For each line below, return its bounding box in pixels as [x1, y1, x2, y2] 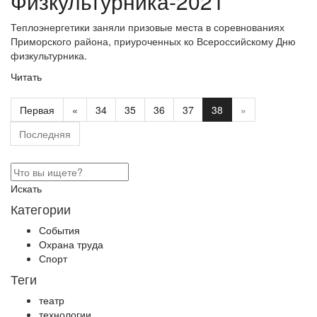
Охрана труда [39, 237, 103, 251]
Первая [20, 103, 54, 117]
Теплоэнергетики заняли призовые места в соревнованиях [11, 20, 284, 34]
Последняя [19, 127, 71, 141]
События [39, 223, 80, 237]
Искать [11, 181, 42, 195]
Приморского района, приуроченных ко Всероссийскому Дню [11, 34, 296, 48]
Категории [11, 200, 71, 218]
